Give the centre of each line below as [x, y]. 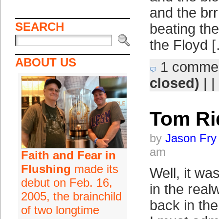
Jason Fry [191, 138]
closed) [174, 83]
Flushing [46, 169]
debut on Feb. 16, [66, 183]
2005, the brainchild [71, 196]
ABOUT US [45, 62]
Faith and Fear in [68, 155]
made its [94, 169]
